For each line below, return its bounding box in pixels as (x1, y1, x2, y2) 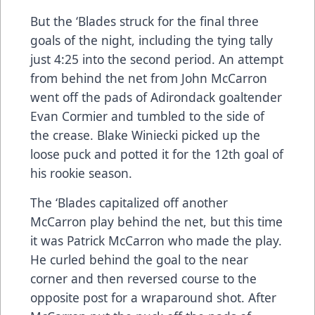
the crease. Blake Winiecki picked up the (30, 127, 260, 144)
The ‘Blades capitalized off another (30, 194, 228, 212)
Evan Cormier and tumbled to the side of (30, 108, 264, 125)
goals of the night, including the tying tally (30, 32, 273, 49)
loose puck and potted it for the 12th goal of (30, 146, 283, 163)
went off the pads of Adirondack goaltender (30, 89, 282, 106)
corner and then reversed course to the (30, 270, 257, 288)
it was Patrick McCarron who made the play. (30, 232, 282, 250)
